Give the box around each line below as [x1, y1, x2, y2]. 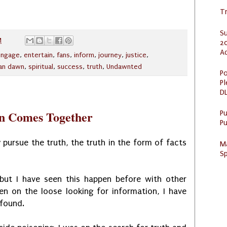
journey [98, 51, 122, 59]
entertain [24, 51, 53, 59]
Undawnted [106, 62, 142, 71]
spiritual [28, 62, 53, 71]
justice [126, 51, 146, 59]
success [57, 62, 83, 71]
